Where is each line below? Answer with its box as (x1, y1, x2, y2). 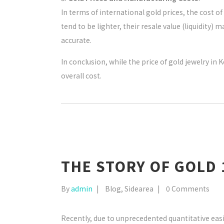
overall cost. (61, 70, 101, 80)
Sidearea (124, 183, 153, 193)
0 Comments (166, 183, 209, 193)
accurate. (61, 35, 91, 45)
